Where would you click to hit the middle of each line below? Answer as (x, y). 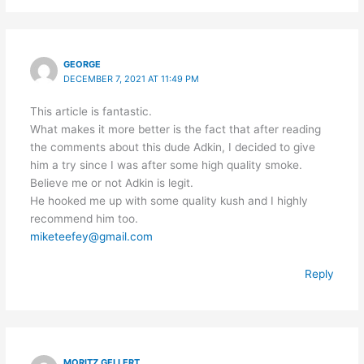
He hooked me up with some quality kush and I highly (169, 200)
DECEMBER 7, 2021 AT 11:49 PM (132, 78)
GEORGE (82, 64)
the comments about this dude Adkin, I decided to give (172, 147)
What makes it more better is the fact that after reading (175, 129)
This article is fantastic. (91, 111)
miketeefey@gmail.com (91, 236)
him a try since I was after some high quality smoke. (166, 165)
